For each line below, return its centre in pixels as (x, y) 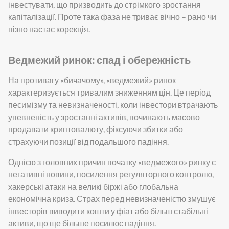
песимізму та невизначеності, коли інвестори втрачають (113, 104)
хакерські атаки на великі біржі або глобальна (93, 186)
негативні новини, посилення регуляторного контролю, (111, 174)
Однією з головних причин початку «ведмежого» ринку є (112, 162)
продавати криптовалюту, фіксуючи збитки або (96, 129)
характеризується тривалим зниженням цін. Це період (109, 92)
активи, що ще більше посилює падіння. (82, 223)
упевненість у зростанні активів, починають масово (104, 117)
